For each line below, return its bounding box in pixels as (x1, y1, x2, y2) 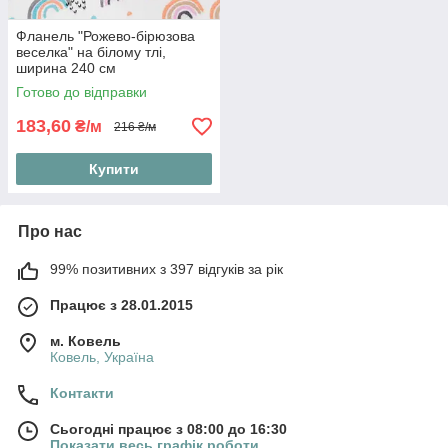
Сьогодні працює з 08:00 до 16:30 (50, 421, 287, 438)
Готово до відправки (16, 84, 147, 101)
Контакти (50, 385, 114, 402)
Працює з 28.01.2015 (50, 297, 193, 314)
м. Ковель (50, 333, 121, 350)
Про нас (18, 223, 82, 241)
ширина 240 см (16, 60, 116, 77)
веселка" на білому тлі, (16, 44, 166, 61)
